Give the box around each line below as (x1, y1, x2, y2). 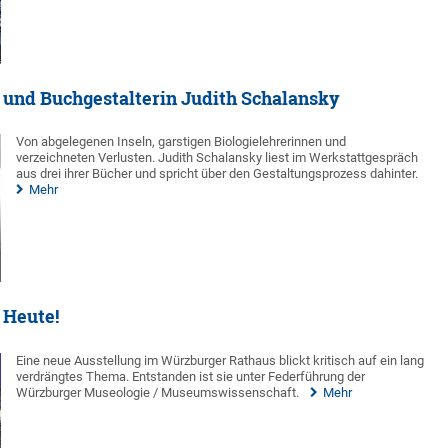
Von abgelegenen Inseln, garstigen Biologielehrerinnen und (16, 134, 347, 150)
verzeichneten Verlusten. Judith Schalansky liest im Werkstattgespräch (16, 150, 419, 166)
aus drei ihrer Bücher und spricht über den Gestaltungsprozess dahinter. (16, 166, 419, 182)
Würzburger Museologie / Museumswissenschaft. (16, 384, 303, 400)
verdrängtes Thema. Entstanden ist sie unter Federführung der (16, 368, 366, 384)
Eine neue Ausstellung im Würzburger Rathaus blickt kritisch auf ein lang (16, 352, 425, 368)
